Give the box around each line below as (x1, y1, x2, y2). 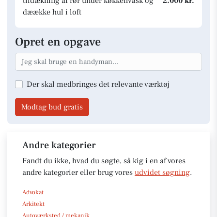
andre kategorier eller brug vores (22, 167, 135, 177)
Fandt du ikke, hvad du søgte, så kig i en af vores (22, 155, 186, 166)
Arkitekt (22, 200, 45, 208)
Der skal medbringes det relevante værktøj (27, 79, 170, 89)
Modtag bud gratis (21, 102, 83, 112)
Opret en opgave (15, 34, 101, 49)
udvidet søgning (135, 167, 190, 177)
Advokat (22, 188, 44, 196)
